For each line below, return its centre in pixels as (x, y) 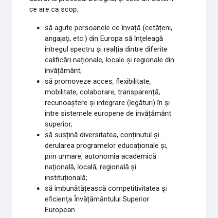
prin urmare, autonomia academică (100, 156)
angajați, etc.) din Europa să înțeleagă (104, 38)
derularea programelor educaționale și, (106, 145)
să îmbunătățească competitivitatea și (106, 188)
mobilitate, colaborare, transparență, (102, 92)
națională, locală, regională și (90, 167)
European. (60, 210)
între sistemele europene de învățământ (108, 113)
